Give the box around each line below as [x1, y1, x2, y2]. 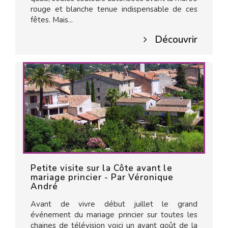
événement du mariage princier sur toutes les [31, 210, 197, 220]
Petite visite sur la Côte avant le [31, 162, 173, 174]
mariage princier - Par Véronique [31, 172, 174, 183]
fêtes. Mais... [31, 15, 73, 25]
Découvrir [155, 33, 197, 46]
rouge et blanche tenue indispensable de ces [31, 4, 197, 14]
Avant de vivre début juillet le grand [31, 199, 197, 209]
